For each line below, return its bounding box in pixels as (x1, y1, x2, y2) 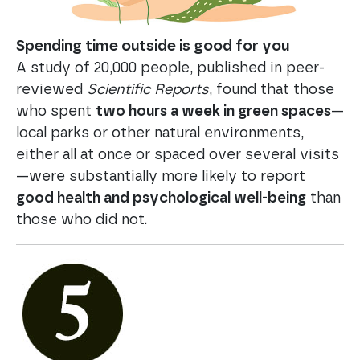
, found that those (209, 83, 334, 98)
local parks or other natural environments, (16, 126, 304, 141)
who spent (16, 104, 96, 120)
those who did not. (16, 213, 147, 228)
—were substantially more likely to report (16, 170, 305, 185)
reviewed (16, 83, 87, 98)
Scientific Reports (87, 83, 209, 98)
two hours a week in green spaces (96, 104, 331, 120)
